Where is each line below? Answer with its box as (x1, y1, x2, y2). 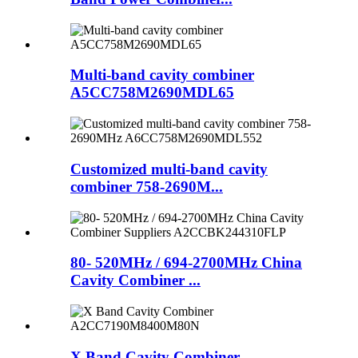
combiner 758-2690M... (70, 177, 223, 195)
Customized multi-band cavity (70, 160, 268, 177)
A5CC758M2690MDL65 (70, 84, 234, 101)
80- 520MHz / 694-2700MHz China (70, 254, 302, 272)
